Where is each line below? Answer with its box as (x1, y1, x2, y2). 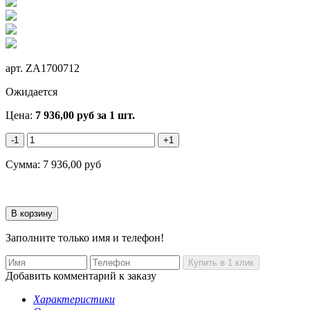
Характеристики (33, 293, 115, 305)
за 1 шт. (94, 109, 135, 121)
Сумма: (6, 158, 43, 170)
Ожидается (6, 85, 57, 98)
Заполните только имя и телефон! (6, 231, 164, 244)
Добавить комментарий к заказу (6, 269, 156, 282)
